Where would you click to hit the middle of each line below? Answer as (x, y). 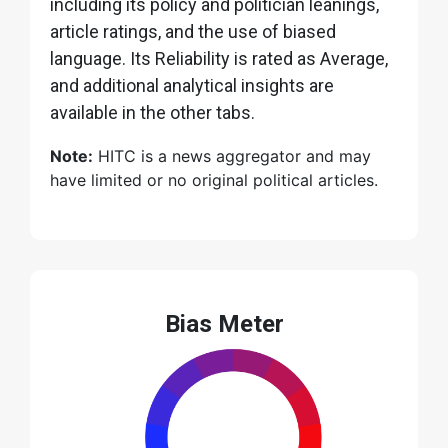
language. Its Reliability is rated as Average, (219, 58)
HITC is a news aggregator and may (232, 155)
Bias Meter (224, 323)
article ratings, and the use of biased (193, 31)
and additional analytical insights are (192, 85)
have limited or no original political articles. (214, 179)
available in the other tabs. (152, 112)
